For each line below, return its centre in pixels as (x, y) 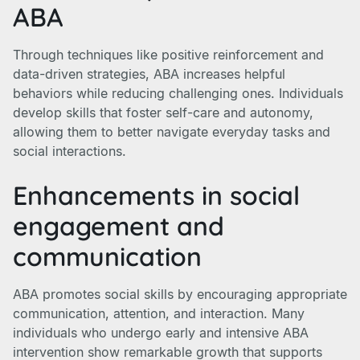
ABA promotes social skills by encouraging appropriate (180, 294)
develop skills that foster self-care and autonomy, (163, 112)
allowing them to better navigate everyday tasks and (172, 132)
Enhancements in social (156, 195)
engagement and (119, 226)
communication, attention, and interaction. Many (159, 313)
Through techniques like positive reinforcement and (168, 55)
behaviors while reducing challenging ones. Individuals (178, 93)
